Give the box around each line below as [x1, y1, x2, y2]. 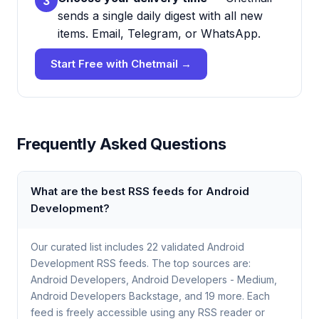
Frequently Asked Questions [17, 135, 226, 153]
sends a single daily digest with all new [58, 9, 263, 23]
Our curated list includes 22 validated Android [31, 241, 244, 253]
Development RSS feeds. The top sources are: [31, 257, 251, 269]
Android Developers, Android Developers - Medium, [31, 273, 277, 286]
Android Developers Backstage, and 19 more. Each [31, 290, 270, 302]
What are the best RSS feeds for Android [31, 184, 249, 198]
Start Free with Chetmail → [51, 57, 192, 70]
